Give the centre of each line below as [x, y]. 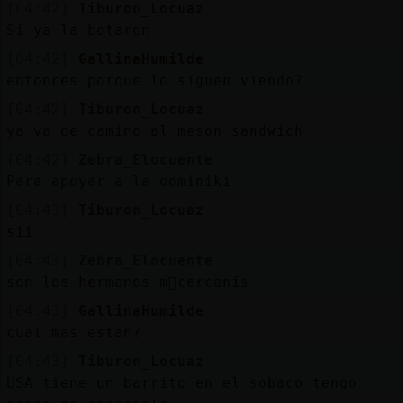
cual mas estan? [73, 332]
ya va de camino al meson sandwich [154, 130]
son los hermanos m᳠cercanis [127, 282]
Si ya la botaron [78, 30]
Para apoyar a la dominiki [118, 181]
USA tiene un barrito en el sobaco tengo [181, 382]
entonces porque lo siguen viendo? [154, 80]
